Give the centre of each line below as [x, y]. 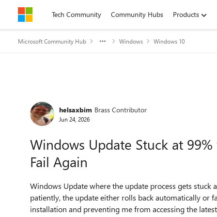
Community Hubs [137, 14]
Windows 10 [169, 41]
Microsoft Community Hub [52, 41]
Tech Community [77, 14]
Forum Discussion [78, 99]
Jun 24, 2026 [74, 119]
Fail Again [59, 162]
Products [186, 14]
